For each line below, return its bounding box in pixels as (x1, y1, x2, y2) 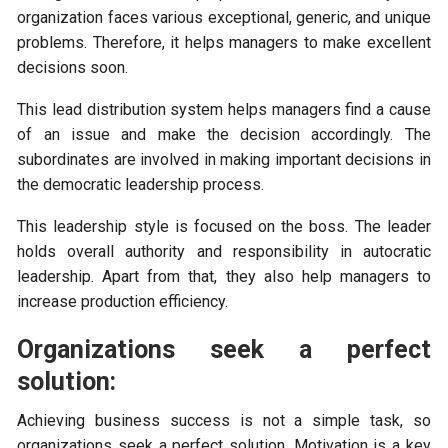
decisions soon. (17, 58, 129, 78)
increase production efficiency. (17, 292, 229, 312)
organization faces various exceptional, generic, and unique (17, 8, 431, 28)
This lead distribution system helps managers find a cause (17, 100, 431, 120)
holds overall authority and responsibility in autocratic (17, 242, 431, 262)
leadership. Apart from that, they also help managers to (17, 267, 431, 287)
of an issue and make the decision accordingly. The (17, 125, 431, 145)
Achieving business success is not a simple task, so (17, 411, 431, 431)
